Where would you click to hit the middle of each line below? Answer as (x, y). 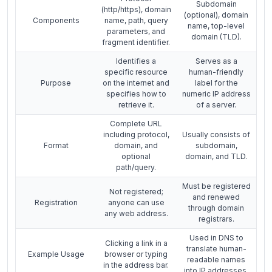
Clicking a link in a (136, 243)
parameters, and (136, 31)
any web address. (136, 213)
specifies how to (136, 93)
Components (56, 20)
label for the (216, 83)
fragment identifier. (136, 42)
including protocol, (136, 134)
